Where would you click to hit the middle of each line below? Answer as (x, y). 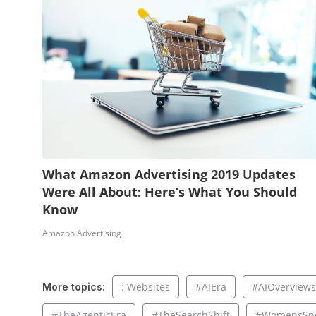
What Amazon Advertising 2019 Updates (169, 175)
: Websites (145, 287)
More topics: (73, 287)
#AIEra (211, 287)
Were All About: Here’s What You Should (169, 192)
